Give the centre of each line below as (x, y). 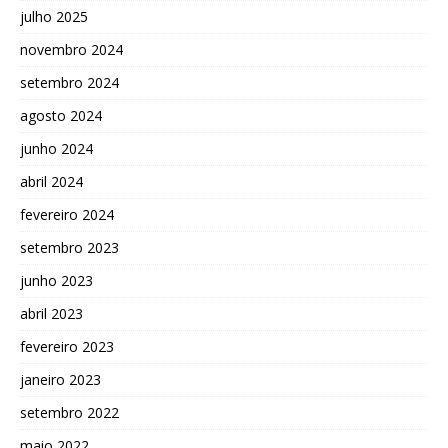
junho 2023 (56, 280)
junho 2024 (56, 148)
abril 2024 (51, 181)
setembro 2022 (69, 412)
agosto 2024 (61, 115)
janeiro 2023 (60, 379)
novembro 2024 (71, 49)
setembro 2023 (69, 247)
